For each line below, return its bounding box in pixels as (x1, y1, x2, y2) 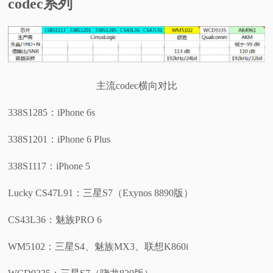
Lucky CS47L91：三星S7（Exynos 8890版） (8, 187, 194, 198)
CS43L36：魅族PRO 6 (8, 214, 102, 225)
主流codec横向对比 (96, 80, 177, 91)
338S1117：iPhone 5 (8, 160, 91, 171)
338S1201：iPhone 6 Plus (8, 133, 111, 144)
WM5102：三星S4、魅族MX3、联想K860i (8, 241, 189, 252)
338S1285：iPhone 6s (8, 107, 96, 118)
